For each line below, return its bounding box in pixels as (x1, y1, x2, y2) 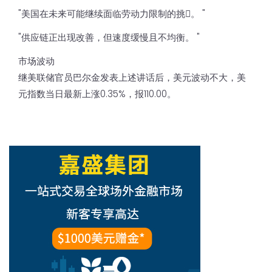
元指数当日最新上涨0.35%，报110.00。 (18, 87, 176, 100)
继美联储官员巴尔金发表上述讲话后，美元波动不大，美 (18, 70, 246, 84)
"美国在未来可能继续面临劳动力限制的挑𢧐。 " (18, 7, 205, 20)
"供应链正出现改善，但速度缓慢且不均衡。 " (18, 30, 200, 44)
